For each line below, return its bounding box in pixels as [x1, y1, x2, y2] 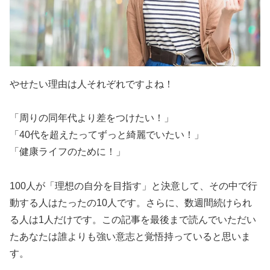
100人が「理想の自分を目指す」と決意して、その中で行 [10, 180, 257, 191]
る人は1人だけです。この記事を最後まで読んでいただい [10, 214, 256, 225]
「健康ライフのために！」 [10, 146, 125, 157]
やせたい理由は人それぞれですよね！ [10, 79, 174, 90]
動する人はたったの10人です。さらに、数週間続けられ [10, 197, 252, 208]
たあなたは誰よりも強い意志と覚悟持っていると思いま [10, 231, 251, 242]
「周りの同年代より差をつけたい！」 [10, 113, 174, 124]
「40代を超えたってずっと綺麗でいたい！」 [10, 130, 204, 140]
